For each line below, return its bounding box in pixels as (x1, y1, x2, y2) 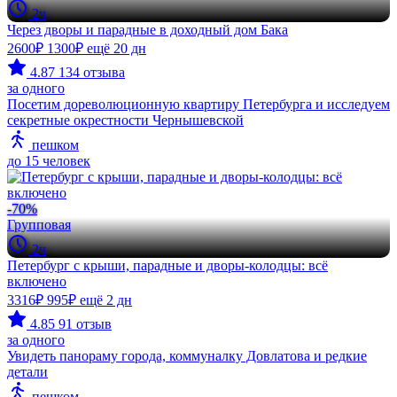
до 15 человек (7, 152, 90, 168)
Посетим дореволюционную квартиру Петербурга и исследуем (7, 96, 390, 112)
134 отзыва (58, 64, 125, 80)
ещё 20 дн (87, 40, 146, 56)
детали (7, 363, 48, 379)
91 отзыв (58, 315, 112, 331)
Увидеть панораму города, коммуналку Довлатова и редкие (7, 347, 367, 363)
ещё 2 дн (80, 292, 132, 307)
